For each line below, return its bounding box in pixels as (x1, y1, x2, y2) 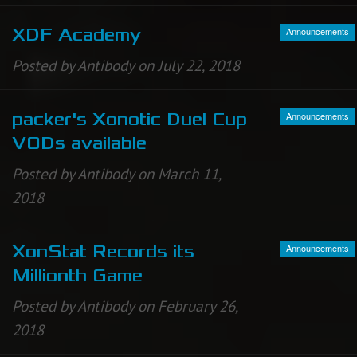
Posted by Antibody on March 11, (12, 164, 221, 184)
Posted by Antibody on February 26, (12, 296, 237, 316)
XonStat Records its (12, 241, 194, 263)
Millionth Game (12, 265, 143, 287)
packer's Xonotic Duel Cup (12, 109, 247, 131)
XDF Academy (12, 25, 141, 46)
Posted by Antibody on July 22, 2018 (12, 56, 240, 76)
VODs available (12, 133, 147, 155)
